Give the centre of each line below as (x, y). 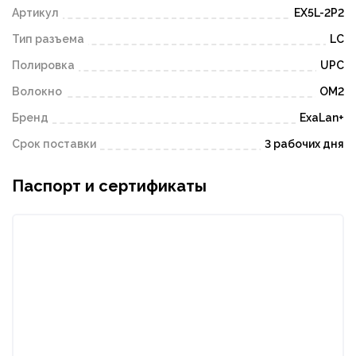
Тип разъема (48, 39)
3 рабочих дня (304, 144)
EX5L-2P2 (319, 13)
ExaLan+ (322, 118)
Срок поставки (54, 144)
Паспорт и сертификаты (109, 186)
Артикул (35, 13)
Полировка (43, 66)
